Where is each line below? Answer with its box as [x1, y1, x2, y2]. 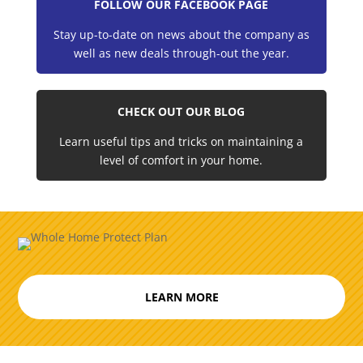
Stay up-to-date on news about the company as [53, 26, 310, 42]
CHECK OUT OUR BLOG [117, 103, 246, 119]
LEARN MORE [144, 289, 219, 305]
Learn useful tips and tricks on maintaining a [59, 133, 304, 149]
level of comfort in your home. [100, 152, 263, 168]
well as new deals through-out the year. [73, 45, 289, 61]
